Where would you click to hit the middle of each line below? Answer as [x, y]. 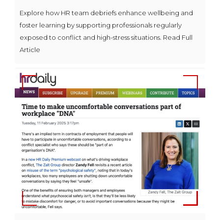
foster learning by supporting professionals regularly [101, 25]
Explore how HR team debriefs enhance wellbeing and [106, 13]
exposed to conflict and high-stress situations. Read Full [106, 38]
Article [30, 50]
